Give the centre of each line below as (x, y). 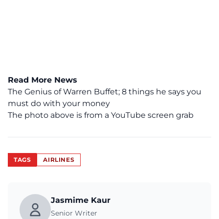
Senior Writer (74, 213)
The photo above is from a (59, 115)
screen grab (170, 115)
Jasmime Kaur (81, 200)
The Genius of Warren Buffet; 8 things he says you (105, 92)
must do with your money (59, 103)
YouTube (128, 115)
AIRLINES (59, 160)
